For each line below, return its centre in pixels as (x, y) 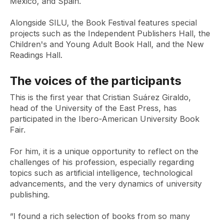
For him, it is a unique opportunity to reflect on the (104, 151)
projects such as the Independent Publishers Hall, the (110, 33)
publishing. (30, 194)
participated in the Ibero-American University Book (105, 119)
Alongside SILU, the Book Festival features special (103, 23)
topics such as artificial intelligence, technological (101, 173)
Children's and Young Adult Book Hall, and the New (107, 44)
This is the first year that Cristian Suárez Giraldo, (100, 97)
